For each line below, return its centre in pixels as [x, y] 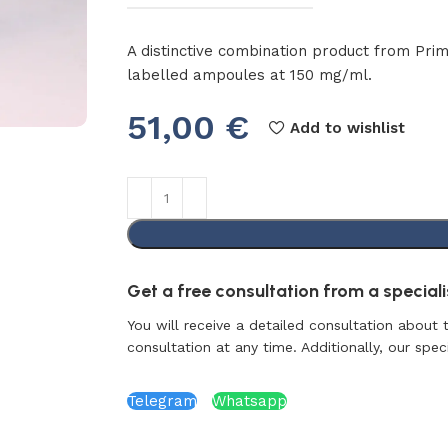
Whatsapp [249, 401]
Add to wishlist [347, 127]
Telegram [161, 401]
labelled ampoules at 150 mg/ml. [249, 75]
